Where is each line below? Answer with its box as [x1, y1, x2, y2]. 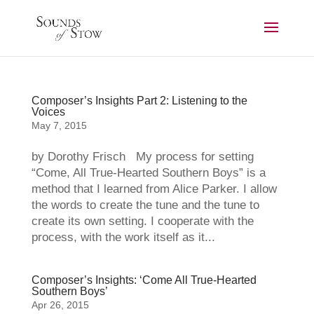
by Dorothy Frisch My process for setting [31, 150, 254, 163]
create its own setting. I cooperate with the [31, 214, 254, 228]
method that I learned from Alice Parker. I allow [31, 182, 277, 196]
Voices [31, 106, 65, 118]
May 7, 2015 [31, 120, 87, 131]
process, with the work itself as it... [31, 231, 215, 244]
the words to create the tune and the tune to [31, 198, 259, 212]
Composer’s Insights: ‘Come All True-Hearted [31, 274, 257, 286]
